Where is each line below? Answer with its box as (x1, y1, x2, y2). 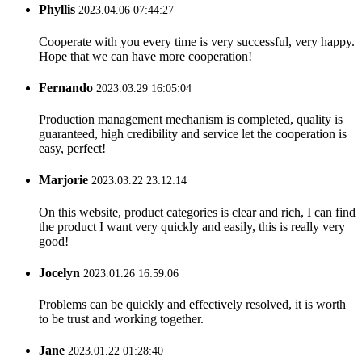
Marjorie (39, 173, 88, 187)
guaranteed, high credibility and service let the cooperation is (39, 127, 347, 141)
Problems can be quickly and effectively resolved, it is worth (39, 297, 346, 312)
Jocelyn (39, 265, 80, 280)
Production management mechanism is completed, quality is (39, 112, 343, 127)
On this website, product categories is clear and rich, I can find (39, 204, 356, 219)
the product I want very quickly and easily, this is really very (39, 219, 345, 234)
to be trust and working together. (39, 312, 204, 326)
